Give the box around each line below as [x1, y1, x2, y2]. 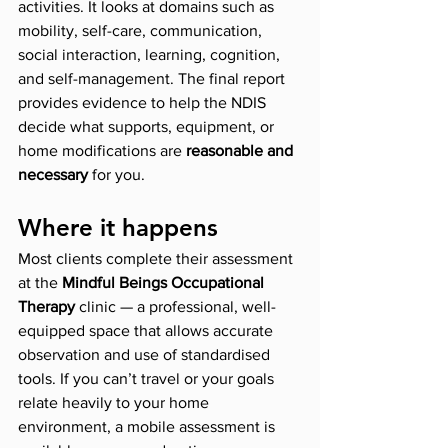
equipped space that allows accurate [18, 322, 277, 340]
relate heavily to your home [18, 394, 213, 412]
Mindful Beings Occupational [62, 274, 268, 292]
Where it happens [18, 213, 218, 243]
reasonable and [186, 142, 297, 160]
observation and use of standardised [18, 346, 274, 364]
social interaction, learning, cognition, [18, 46, 284, 64]
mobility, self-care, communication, [18, 22, 266, 40]
